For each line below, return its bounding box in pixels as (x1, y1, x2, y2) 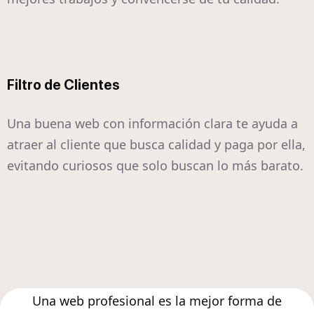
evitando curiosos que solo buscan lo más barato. (7, 157, 303, 175)
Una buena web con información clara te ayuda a (7, 115, 298, 132)
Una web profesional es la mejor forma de (32, 292, 282, 310)
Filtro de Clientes (7, 76, 120, 94)
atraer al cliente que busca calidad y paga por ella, (7, 136, 306, 153)
